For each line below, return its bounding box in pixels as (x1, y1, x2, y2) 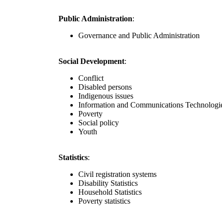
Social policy (78, 118, 119, 127)
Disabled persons (78, 83, 132, 92)
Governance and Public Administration (78, 31, 200, 40)
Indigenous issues (78, 92, 133, 101)
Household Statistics (78, 188, 142, 197)
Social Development (58, 57, 124, 66)
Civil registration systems (78, 170, 157, 179)
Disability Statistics (78, 179, 138, 188)
